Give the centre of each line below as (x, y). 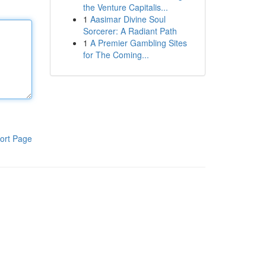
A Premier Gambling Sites (138, 43)
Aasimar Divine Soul (128, 19)
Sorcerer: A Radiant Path (130, 31)
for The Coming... (116, 55)
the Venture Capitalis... (125, 7)
